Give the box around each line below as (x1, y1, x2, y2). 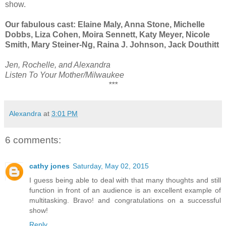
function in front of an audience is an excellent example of (29, 186, 221, 195)
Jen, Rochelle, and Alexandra (5, 60, 110, 69)
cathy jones (29, 162, 70, 171)
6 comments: (5, 134, 61, 145)
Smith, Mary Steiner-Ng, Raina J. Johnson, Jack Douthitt (5, 40, 219, 49)
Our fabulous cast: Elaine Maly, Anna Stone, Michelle (5, 20, 205, 29)
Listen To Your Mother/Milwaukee (5, 70, 124, 79)
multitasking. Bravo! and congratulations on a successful (29, 196, 221, 205)
